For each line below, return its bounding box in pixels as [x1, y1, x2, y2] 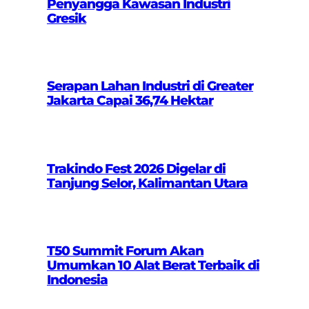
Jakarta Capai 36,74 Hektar [47, 92, 213, 109]
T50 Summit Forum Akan [47, 243, 203, 259]
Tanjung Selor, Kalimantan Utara [47, 175, 248, 191]
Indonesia [47, 272, 108, 288]
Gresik [47, 10, 86, 26]
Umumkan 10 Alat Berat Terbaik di [47, 257, 259, 274]
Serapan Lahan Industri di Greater [47, 78, 253, 94]
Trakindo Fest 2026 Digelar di [47, 160, 226, 177]
